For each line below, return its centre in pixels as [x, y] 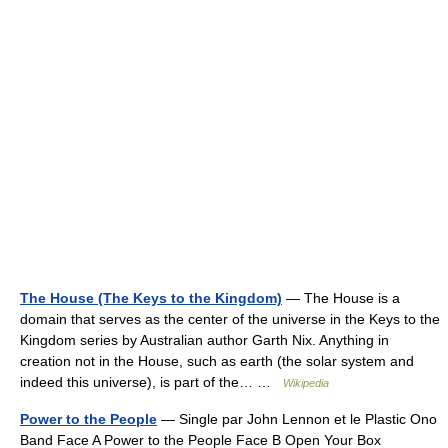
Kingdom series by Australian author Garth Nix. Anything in [204, 340]
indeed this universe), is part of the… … [151, 382]
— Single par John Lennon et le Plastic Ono [297, 419]
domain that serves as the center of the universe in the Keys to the [230, 319]
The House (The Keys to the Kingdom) [151, 298]
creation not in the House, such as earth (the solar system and [217, 361]
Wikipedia [306, 383]
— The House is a [341, 298]
